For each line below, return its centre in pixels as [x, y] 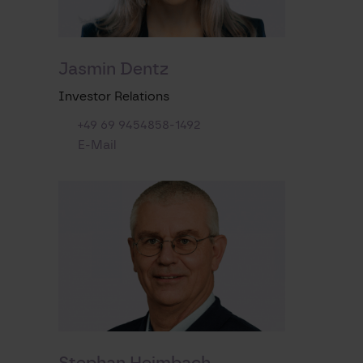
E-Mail [96, 144]
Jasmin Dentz [113, 68]
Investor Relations [114, 96]
